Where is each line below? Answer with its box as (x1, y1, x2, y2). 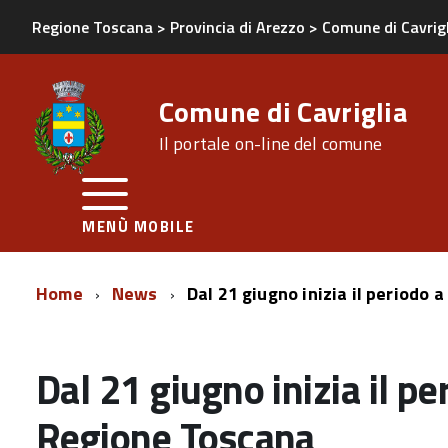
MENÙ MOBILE (82, 215, 195, 238)
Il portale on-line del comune (158, 130, 382, 157)
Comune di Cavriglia (158, 90, 407, 133)
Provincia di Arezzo (170, 15, 305, 39)
